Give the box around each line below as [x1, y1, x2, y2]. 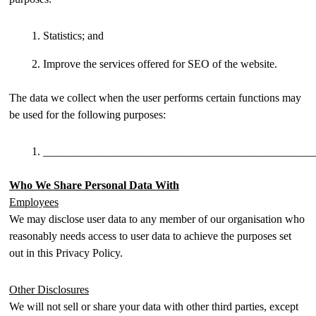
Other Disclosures [9, 284, 89, 296]
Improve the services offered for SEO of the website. [43, 58, 277, 70]
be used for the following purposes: [9, 109, 166, 121]
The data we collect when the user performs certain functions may [9, 92, 301, 104]
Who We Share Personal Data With [9, 179, 179, 191]
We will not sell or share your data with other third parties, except [9, 300, 298, 312]
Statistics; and [43, 30, 104, 42]
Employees [9, 196, 59, 208]
